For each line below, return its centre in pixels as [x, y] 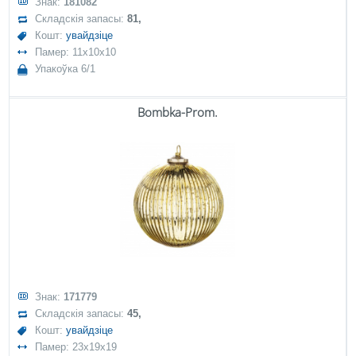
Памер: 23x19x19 [76, 347]
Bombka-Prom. [178, 112]
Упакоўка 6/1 [66, 69]
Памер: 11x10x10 [76, 52]
